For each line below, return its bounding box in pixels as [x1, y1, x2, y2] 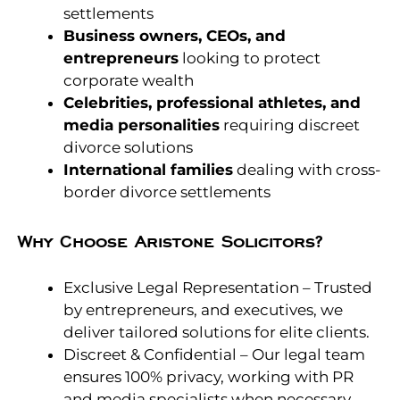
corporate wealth [63, 71, 194, 90]
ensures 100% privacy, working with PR [63, 367, 354, 386]
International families [63, 161, 233, 179]
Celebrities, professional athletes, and [63, 94, 361, 112]
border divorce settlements [63, 183, 271, 202]
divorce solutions [63, 138, 193, 157]
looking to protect [179, 49, 321, 68]
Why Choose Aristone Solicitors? [18, 231, 322, 254]
